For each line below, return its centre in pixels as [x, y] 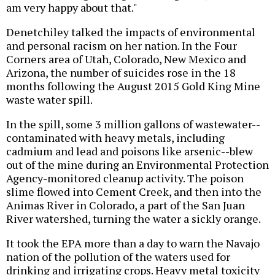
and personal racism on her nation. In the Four [122, 45]
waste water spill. [49, 99]
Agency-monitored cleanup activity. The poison [125, 178]
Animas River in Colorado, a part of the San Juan [126, 205]
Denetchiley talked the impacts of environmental [131, 32]
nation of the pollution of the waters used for [118, 256]
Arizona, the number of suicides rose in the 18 [121, 72]
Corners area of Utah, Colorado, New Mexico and [126, 59]
